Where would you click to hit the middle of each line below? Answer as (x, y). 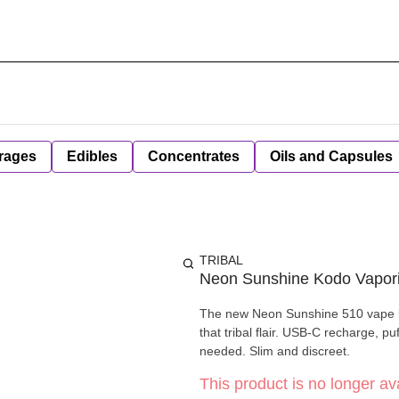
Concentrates (194, 156)
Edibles (92, 156)
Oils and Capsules (331, 156)
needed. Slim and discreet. (275, 351)
